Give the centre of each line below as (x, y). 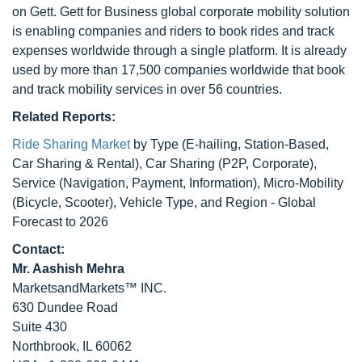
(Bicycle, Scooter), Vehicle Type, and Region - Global (164, 202)
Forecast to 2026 (60, 222)
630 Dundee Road (65, 307)
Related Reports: (64, 117)
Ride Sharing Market (71, 144)
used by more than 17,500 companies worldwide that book (179, 70)
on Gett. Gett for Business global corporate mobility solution (181, 12)
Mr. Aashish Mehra (68, 269)
